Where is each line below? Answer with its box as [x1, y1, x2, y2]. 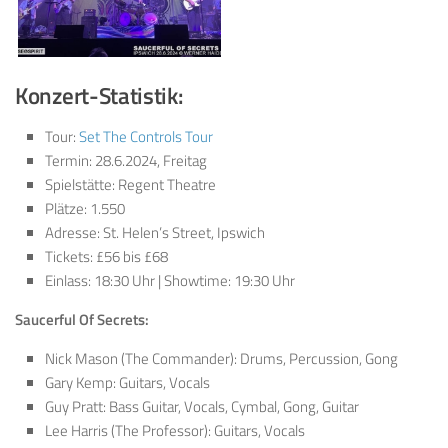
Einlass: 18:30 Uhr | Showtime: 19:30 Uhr [45, 269, 295, 293]
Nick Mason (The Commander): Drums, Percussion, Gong [45, 347, 398, 371]
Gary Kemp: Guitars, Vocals [45, 371, 210, 395]
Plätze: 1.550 [45, 197, 125, 221]
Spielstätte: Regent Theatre [45, 173, 216, 197]
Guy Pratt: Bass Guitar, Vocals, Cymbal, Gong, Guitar [45, 395, 359, 419]
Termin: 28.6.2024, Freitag [45, 149, 207, 173]
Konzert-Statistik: [15, 79, 184, 114]
